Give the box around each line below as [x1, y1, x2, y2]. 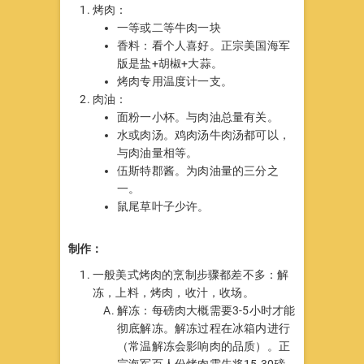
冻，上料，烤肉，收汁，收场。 [93, 285, 254, 299]
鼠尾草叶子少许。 [117, 199, 210, 213]
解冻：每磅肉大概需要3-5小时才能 [117, 303, 296, 317]
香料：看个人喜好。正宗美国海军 [117, 38, 290, 52]
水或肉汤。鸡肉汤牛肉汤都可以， [117, 128, 290, 141]
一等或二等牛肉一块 [117, 20, 221, 34]
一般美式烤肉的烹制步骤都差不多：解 [93, 267, 289, 281]
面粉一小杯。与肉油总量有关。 [117, 110, 279, 123]
